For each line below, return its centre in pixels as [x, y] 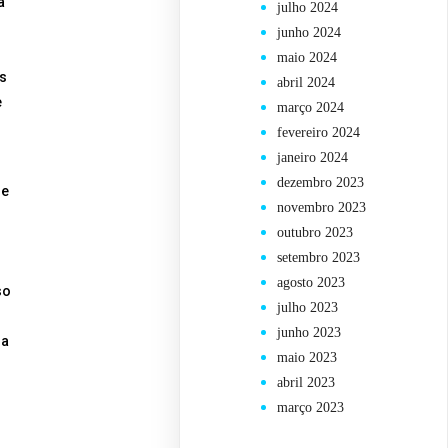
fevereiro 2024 [319, 133]
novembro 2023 [322, 208]
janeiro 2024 [313, 158]
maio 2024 [307, 58]
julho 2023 [308, 308]
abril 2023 [306, 383]
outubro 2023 [315, 233]
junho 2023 [309, 333]
